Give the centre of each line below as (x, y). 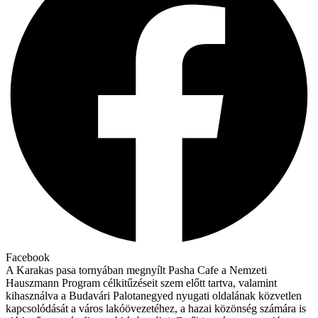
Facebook (28, 257)
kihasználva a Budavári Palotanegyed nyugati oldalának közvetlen (154, 295)
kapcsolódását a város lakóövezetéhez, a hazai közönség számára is (156, 308)
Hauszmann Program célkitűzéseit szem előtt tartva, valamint (141, 283)
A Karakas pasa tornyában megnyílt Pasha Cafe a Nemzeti (136, 270)
